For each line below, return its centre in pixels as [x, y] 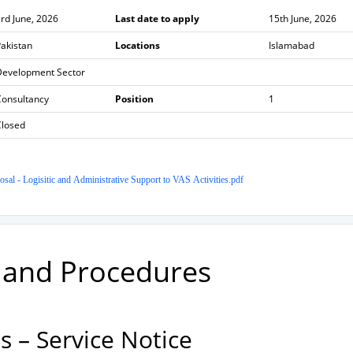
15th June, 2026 [302, 19]
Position [134, 99]
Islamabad [291, 45]
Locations [137, 45]
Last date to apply [157, 19]
